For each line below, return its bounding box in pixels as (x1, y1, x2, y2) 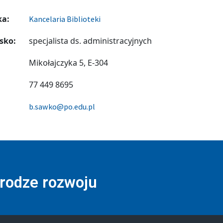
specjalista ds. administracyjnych (29, 35, 152, 46)
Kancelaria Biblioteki (29, 13, 101, 24)
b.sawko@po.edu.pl (29, 101, 96, 111)
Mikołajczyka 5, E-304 (29, 57, 109, 68)
